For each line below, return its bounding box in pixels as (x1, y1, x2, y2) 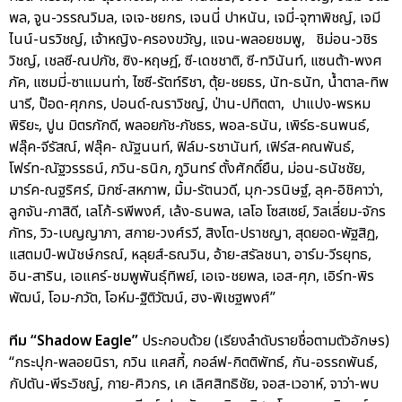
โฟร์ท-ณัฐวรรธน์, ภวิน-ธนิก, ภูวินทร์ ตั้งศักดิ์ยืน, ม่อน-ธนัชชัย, (9, 157, 365, 179)
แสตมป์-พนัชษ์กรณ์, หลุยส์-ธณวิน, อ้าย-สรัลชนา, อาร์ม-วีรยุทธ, (9, 243, 371, 266)
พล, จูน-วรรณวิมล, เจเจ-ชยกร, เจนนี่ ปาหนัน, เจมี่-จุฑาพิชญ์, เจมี (9, 6, 380, 29)
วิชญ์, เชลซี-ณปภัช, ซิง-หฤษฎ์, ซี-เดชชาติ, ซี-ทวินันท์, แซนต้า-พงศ (9, 49, 382, 72)
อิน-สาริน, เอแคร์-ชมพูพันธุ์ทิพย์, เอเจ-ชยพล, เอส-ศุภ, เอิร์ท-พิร (9, 265, 374, 287)
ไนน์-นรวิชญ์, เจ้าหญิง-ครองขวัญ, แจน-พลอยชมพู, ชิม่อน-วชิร (9, 28, 378, 50)
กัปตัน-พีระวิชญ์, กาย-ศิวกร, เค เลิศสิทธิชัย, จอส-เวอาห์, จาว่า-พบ (9, 372, 379, 395)
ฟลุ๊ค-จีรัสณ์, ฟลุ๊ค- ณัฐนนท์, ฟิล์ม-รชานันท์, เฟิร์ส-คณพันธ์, (9, 135, 354, 158)
